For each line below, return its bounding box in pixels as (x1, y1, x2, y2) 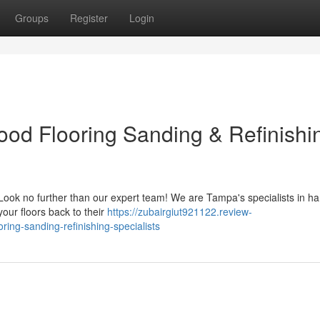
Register (70, 11, 108, 25)
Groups (15, 11, 49, 25)
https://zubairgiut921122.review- (107, 204, 252, 219)
